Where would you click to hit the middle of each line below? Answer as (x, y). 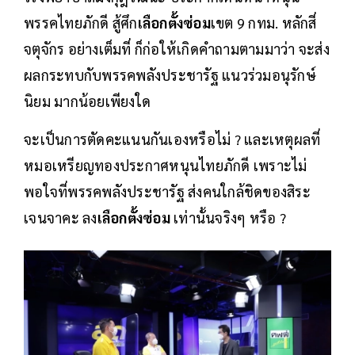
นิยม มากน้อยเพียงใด (87, 101)
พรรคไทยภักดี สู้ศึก (81, 23)
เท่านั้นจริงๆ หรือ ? (228, 218)
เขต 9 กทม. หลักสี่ (263, 23)
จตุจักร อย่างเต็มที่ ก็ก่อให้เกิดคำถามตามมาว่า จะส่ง (177, 49)
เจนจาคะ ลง (61, 218)
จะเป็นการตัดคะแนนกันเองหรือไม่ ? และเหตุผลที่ (172, 139)
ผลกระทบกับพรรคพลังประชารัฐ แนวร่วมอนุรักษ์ (170, 75)
